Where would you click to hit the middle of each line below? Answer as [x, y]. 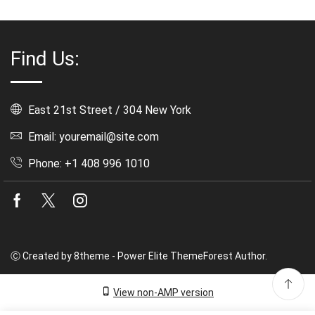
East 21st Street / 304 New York [108, 110]
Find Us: [45, 59]
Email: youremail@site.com [92, 137]
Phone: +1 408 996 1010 [88, 164]
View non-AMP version [163, 293]
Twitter [82, 202]
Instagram [118, 202]
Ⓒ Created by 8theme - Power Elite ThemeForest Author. [139, 256]
